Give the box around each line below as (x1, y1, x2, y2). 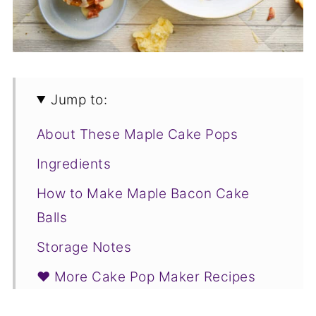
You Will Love (36, 292, 123, 309)
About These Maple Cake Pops (36, 126, 238, 142)
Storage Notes (36, 238, 132, 255)
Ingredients (36, 155, 111, 172)
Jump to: (51, 91, 108, 108)
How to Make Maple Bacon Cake (36, 185, 250, 202)
